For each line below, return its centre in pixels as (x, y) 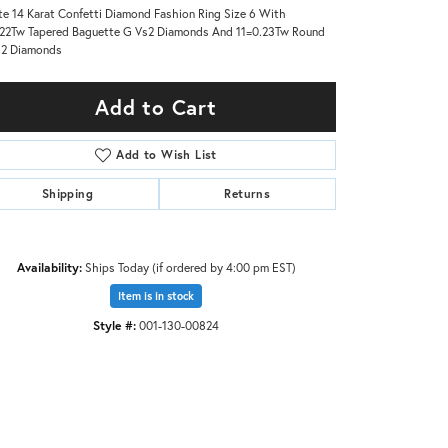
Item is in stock (156, 295)
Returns (247, 193)
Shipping (67, 193)
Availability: (49, 266)
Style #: (114, 324)
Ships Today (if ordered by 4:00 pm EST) (190, 266)
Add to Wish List (166, 154)
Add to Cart (156, 106)
